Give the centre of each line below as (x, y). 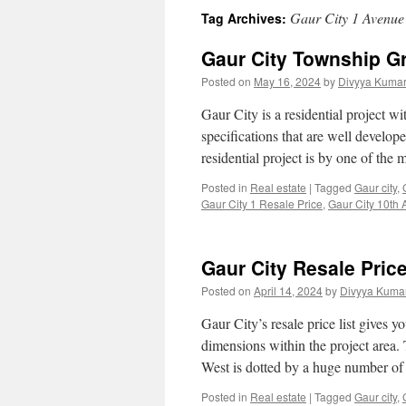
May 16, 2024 (287, 81)
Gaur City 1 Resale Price (262, 203)
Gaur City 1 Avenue (347, 18)
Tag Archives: (246, 18)
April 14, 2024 (288, 290)
